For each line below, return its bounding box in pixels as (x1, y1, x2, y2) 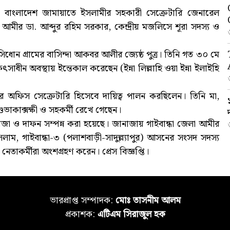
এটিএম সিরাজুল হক (97, 207, 165, 222)
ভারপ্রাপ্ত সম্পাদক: (49, 193, 116, 208)
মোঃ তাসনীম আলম (115, 193, 181, 208)
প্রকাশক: (65, 207, 98, 222)
